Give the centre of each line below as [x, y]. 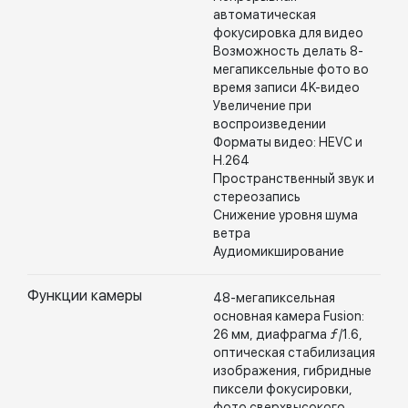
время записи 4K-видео [286, 87]
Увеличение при [262, 106]
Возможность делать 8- [288, 51]
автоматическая [265, 15]
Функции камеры [85, 296]
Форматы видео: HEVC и [288, 142]
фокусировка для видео [288, 33]
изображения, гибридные [292, 371]
